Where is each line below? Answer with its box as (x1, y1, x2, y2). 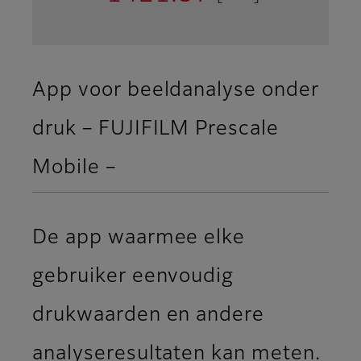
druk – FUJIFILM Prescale (32, 118, 280, 139)
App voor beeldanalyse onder (32, 80, 319, 100)
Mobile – (32, 157, 117, 177)
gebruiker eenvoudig (32, 266, 234, 286)
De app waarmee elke (32, 227, 246, 247)
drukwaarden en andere (32, 305, 265, 325)
